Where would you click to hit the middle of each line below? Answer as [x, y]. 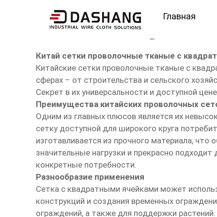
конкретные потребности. [86, 165]
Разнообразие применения [90, 177]
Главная [179, 16]
